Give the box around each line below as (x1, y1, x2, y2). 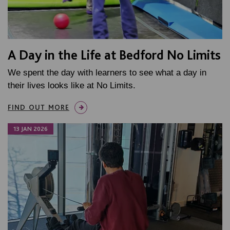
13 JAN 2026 (13, 125, 48, 132)
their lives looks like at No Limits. (8, 80, 136, 90)
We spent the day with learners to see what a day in (8, 67, 206, 78)
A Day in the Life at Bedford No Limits (8, 46, 221, 63)
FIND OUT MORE (8, 103, 69, 111)
